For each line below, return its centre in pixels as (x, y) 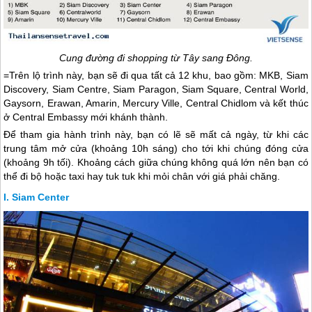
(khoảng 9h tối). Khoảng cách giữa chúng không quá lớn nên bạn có (156, 163)
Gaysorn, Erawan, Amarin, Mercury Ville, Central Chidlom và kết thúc (156, 103)
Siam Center (41, 197)
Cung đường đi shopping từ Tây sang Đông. (156, 58)
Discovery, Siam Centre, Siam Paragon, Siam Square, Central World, (156, 89)
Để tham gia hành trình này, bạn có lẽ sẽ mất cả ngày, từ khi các (156, 135)
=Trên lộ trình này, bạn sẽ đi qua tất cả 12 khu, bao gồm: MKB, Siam (156, 76)
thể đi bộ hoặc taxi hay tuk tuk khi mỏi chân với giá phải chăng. (142, 177)
